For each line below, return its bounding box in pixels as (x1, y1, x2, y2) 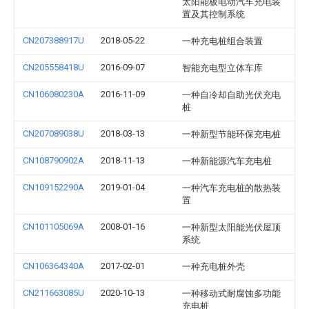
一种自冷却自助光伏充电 (182, 90, 281, 100)
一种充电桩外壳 (182, 261, 245, 272)
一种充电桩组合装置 (182, 36, 263, 46)
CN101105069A (23, 221, 84, 232)
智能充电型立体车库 (182, 63, 263, 73)
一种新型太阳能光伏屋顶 (182, 222, 281, 232)
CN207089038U (23, 128, 84, 139)
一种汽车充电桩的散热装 (182, 183, 281, 193)
